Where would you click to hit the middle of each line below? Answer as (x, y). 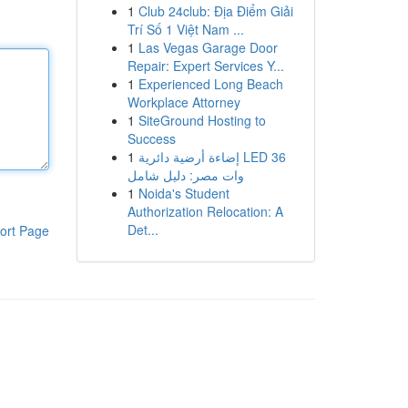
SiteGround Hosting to (202, 120)
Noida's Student (184, 193)
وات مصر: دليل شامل (185, 175)
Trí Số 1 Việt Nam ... (185, 29)
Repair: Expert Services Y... (205, 66)
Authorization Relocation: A (205, 211)
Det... (143, 229)
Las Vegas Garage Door (208, 47)
